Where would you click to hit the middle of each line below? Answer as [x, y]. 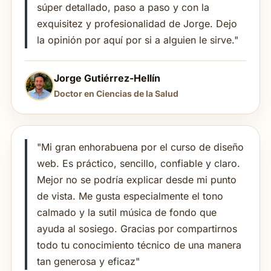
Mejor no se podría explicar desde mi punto [137, 180]
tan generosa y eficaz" [88, 262]
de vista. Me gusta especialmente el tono [130, 196]
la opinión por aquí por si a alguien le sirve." [138, 40]
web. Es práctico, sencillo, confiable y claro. [139, 164]
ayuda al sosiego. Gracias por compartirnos [137, 229]
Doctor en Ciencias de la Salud [116, 94]
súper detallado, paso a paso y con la [123, 8]
